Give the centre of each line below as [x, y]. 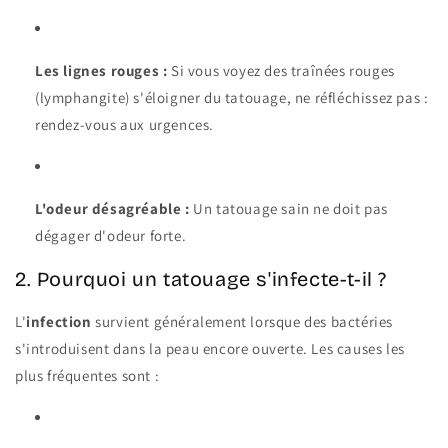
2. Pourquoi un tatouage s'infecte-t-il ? [201, 278]
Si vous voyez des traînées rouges [281, 71]
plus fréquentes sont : [87, 376]
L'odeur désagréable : [112, 209]
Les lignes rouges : [101, 71]
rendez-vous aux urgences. [125, 125]
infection [59, 322]
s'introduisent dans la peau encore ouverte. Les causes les [210, 349]
